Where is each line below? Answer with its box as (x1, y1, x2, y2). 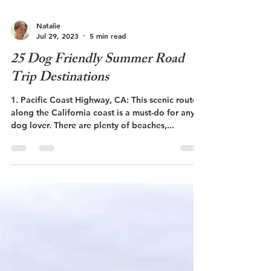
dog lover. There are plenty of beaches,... (11, 139, 174, 150)
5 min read (90, 50, 126, 60)
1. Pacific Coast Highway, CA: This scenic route (11, 114, 197, 125)
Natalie (36, 39, 60, 50)
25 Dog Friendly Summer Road (11, 68, 184, 91)
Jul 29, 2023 (36, 50, 79, 60)
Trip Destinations (11, 86, 109, 109)
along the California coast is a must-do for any (11, 126, 195, 137)
